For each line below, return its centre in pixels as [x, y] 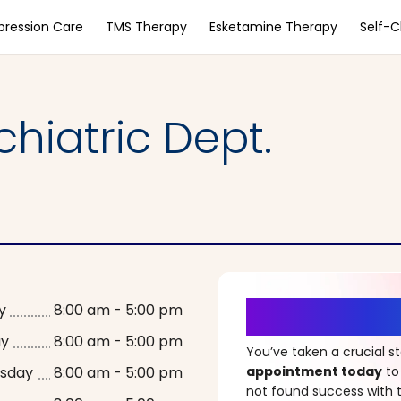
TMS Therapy [146, 27]
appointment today [314, 371]
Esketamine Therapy [273, 27]
